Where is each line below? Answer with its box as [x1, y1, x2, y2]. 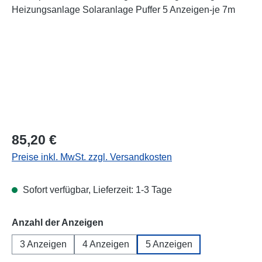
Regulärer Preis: [11, 130, 79, 141]
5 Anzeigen [145, 239, 192, 249]
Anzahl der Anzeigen [12, 217, 104, 227]
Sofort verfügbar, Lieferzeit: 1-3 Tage [20, 184, 172, 195]
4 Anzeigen [82, 239, 129, 249]
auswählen [103, 216, 153, 227]
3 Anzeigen [19, 239, 67, 249]
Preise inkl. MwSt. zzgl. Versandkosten [12, 151, 172, 162]
